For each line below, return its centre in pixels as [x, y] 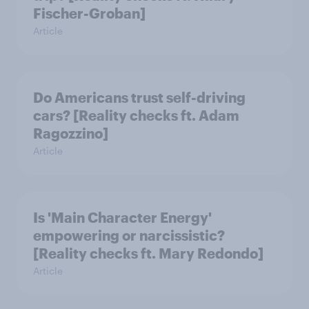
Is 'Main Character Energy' [122, 217]
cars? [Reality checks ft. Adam [136, 115]
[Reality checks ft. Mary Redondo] [148, 253]
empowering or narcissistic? [129, 235]
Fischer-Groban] [89, 13]
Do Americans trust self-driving [139, 97]
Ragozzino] [71, 133]
